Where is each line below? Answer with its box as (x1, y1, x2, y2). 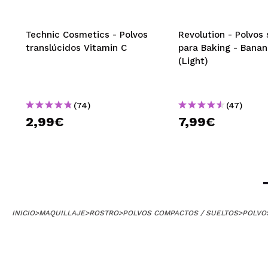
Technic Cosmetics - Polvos (26, 29, 148, 40)
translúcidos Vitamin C (26, 42, 127, 53)
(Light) (178, 55, 208, 66)
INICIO (12, 208, 35, 217)
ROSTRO (89, 208, 118, 217)
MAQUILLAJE (39, 208, 85, 217)
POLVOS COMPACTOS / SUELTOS (123, 208, 238, 217)
